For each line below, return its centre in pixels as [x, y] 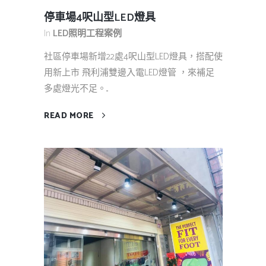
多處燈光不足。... [76, 89]
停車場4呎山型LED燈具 [100, 18]
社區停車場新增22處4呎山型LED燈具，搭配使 [133, 57]
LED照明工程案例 [87, 34]
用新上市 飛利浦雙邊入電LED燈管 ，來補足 [129, 73]
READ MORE [69, 116]
